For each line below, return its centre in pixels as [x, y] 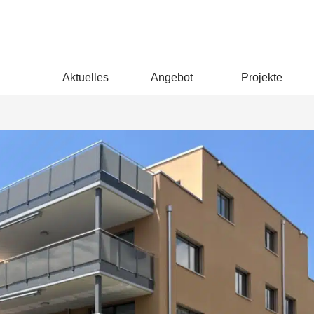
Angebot [173, 77]
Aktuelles [86, 77]
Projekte [262, 77]
